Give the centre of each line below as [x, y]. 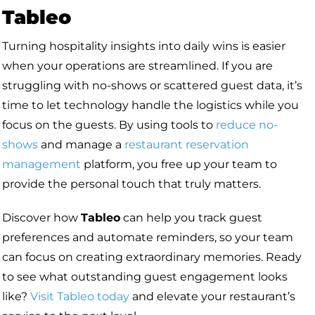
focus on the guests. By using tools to [109, 124]
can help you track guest [191, 217]
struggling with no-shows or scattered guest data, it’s [152, 85]
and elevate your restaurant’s [212, 296]
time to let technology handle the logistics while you [150, 105]
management [41, 164]
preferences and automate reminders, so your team [148, 237]
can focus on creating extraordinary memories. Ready [152, 257]
